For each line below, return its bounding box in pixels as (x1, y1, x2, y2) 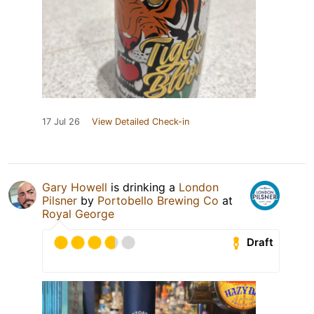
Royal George (42, 206, 114, 221)
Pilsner (42, 193, 77, 207)
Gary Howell (42, 179, 107, 194)
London (179, 179, 219, 194)
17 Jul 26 (42, 116, 80, 127)
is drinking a (107, 179, 179, 194)
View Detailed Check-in (92, 116, 189, 127)
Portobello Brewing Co (97, 193, 219, 207)
